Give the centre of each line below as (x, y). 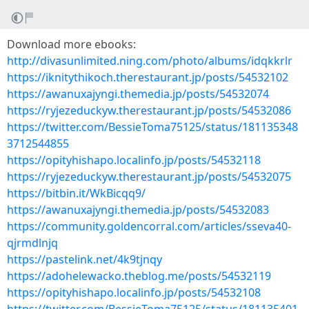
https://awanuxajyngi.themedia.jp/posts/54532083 (138, 210)
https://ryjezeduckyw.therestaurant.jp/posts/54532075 (149, 177)
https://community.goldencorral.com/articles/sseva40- (149, 226)
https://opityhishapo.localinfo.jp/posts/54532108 (134, 292)
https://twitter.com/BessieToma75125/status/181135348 (152, 127)
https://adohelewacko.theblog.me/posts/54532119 (139, 276)
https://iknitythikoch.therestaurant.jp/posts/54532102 (148, 77)
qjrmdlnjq (32, 243)
